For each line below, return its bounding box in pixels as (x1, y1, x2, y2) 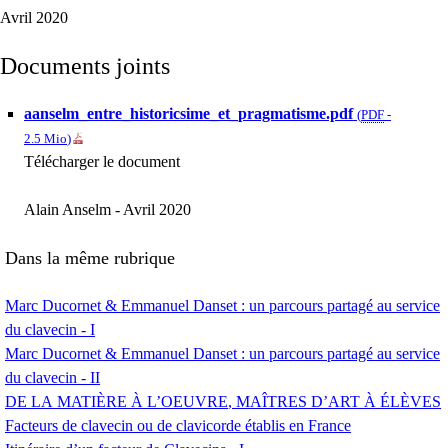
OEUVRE (161, 393, 228, 411)
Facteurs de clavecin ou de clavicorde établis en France (5, 417, 351, 435)
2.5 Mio (24, 132, 67, 147)
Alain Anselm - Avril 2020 (24, 201, 191, 219)
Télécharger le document (24, 153, 180, 171)
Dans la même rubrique (5, 248, 175, 269)
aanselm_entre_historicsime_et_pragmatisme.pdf (24, 105, 353, 123)
